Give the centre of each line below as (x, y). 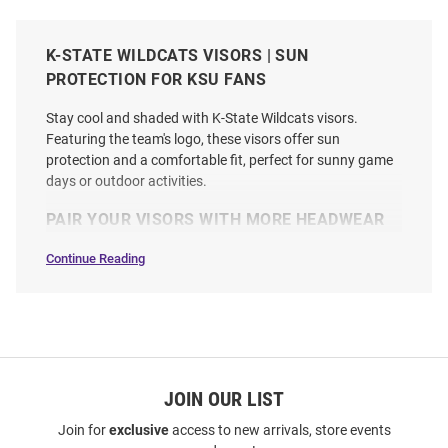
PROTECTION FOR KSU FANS (156, 79)
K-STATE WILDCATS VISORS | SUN (177, 55)
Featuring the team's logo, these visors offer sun (193, 139)
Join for (83, 430)
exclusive (138, 430)
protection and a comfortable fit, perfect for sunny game (219, 160)
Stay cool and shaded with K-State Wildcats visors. (202, 118)
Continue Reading (95, 258)
